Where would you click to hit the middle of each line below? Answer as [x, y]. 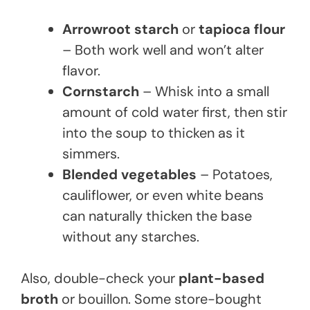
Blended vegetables [129, 175]
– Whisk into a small [204, 92]
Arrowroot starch [120, 29]
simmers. [91, 154]
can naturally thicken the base [157, 216]
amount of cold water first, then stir [175, 112]
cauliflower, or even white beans [163, 195]
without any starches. [131, 237]
